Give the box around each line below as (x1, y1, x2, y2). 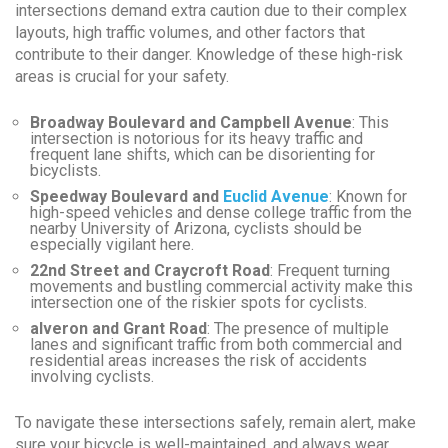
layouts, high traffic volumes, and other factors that (15, 22, 365, 42)
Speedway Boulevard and (30, 186, 223, 206)
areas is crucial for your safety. (15, 66, 229, 86)
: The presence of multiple (207, 318, 389, 338)
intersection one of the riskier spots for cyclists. (30, 292, 367, 312)
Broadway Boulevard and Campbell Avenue (30, 112, 352, 132)
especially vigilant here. (30, 234, 194, 254)
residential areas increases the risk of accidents (30, 350, 367, 370)
